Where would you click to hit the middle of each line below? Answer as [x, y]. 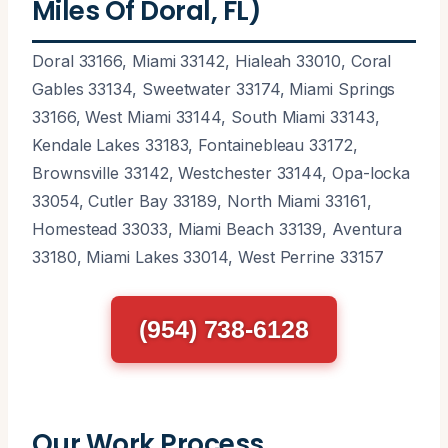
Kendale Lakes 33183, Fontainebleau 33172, [195, 144]
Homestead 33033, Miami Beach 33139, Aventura [217, 228]
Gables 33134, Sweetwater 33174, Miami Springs [214, 88]
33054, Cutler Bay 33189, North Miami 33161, [202, 200]
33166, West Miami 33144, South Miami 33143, [206, 116]
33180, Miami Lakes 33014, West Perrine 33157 [208, 256]
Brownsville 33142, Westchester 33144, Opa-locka [221, 172]
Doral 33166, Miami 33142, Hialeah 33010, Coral [212, 60]
